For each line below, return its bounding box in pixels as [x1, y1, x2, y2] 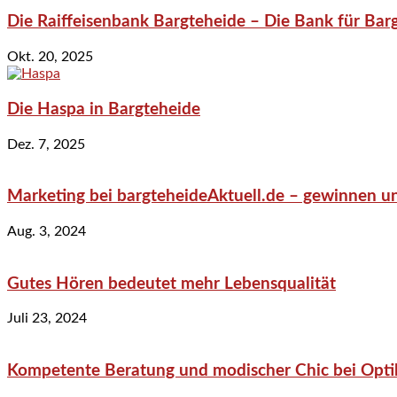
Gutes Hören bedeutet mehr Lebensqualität [7, 275, 336, 292]
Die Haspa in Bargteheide [7, 100, 200, 118]
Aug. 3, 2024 [7, 223, 86, 238]
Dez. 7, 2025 [7, 136, 85, 152]
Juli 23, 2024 [7, 311, 87, 326]
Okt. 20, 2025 [7, 50, 93, 65]
